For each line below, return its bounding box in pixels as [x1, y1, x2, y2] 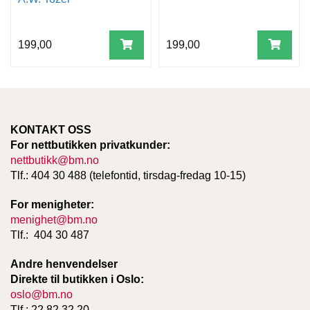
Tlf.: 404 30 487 [10, 228, 92, 241]
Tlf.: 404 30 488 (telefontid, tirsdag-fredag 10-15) [10, 169, 246, 181]
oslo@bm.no [10, 288, 73, 300]
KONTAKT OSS [10, 123, 91, 136]
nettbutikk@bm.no [10, 154, 99, 166]
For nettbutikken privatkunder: [10, 138, 170, 151]
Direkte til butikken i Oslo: [10, 273, 144, 285]
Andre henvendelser [10, 257, 118, 270]
